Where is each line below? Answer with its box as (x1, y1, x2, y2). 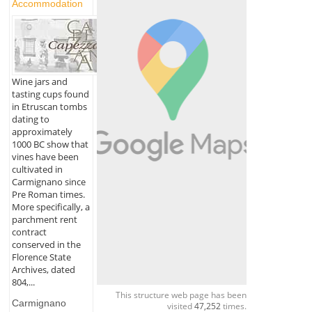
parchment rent (11, 212, 77, 226)
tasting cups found (11, 87, 89, 100)
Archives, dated (11, 263, 75, 276)
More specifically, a (11, 200, 90, 213)
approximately (11, 125, 72, 138)
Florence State (11, 250, 71, 263)
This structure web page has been (115, 288, 247, 300)
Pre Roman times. (11, 187, 85, 201)
